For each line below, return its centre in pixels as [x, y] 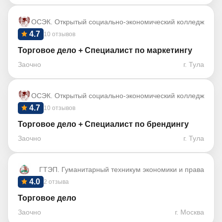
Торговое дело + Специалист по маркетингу [105, 50]
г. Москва [190, 212]
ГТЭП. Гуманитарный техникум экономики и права [122, 169]
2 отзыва [56, 182]
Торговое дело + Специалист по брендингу [103, 124]
